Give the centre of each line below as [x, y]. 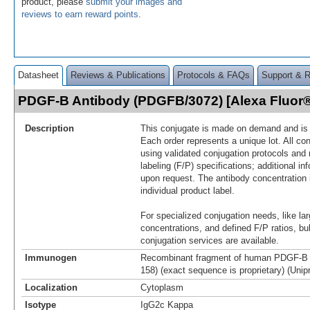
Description [49, 128]
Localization [51, 287]
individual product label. [188, 190]
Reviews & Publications [118, 75]
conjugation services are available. [210, 240]
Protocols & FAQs [213, 75]
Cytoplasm [162, 287]
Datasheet [38, 75]
